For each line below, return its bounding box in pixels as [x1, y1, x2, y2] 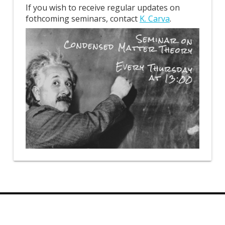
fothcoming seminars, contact [25, 13, 140, 24]
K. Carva [139, 13, 170, 24]
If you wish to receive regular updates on [25, 2, 180, 13]
